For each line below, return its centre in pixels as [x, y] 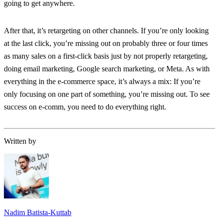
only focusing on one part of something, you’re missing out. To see [107, 94]
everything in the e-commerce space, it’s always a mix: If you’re [102, 82]
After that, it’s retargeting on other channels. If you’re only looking [106, 31]
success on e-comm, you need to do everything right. [85, 107]
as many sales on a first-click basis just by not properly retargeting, [106, 56]
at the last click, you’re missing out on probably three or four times [106, 44]
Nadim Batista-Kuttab [38, 213]
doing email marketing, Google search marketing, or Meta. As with [107, 69]
